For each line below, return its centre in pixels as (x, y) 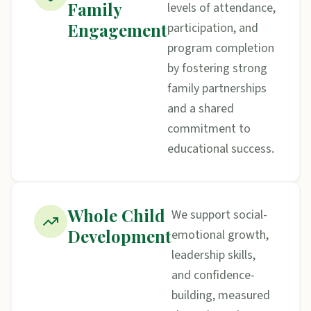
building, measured (221, 295)
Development (119, 236)
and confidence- (213, 275)
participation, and (213, 28)
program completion (221, 48)
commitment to (209, 129)
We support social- (219, 215)
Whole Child (116, 215)
